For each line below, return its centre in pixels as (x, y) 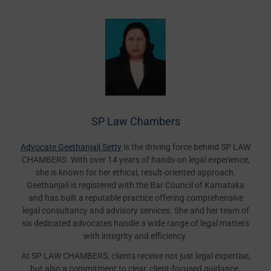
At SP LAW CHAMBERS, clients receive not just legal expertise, (135, 256)
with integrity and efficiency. (135, 236)
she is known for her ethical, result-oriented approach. (135, 173)
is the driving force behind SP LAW (186, 147)
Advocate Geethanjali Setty (71, 147)
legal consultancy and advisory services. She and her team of (135, 211)
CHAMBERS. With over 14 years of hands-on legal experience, (135, 160)
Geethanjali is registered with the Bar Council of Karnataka (135, 185)
